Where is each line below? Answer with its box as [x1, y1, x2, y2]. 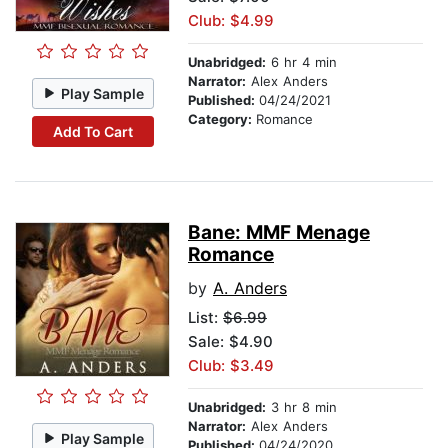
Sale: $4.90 [188, 332, 273, 352]
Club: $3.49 [188, 356, 274, 376]
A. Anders [213, 278, 287, 299]
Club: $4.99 [188, 11, 274, 31]
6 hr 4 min [266, 54, 337, 71]
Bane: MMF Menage [188, 221, 370, 245]
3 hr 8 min [266, 399, 337, 416]
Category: [188, 111, 256, 128]
